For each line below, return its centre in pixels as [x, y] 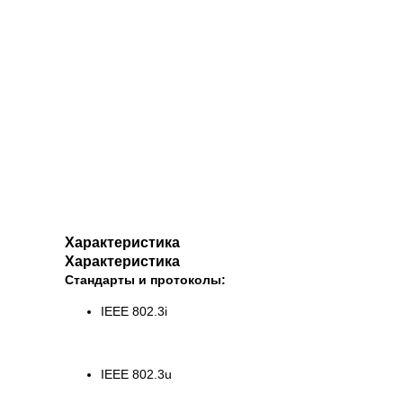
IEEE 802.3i [134, 312]
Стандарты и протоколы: [145, 280]
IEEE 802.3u [136, 375]
